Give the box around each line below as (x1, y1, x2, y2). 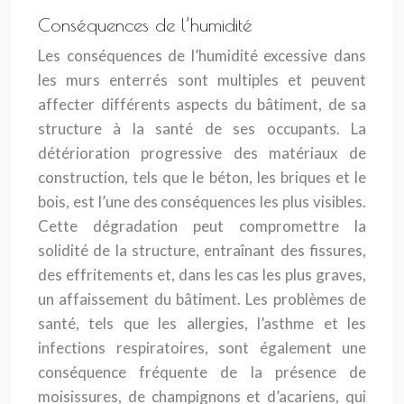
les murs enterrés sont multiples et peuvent (38, 70, 366, 89)
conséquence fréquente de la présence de (38, 363, 366, 381)
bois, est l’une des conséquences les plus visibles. (38, 192, 366, 211)
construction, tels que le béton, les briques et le (38, 168, 366, 187)
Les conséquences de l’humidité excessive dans (38, 46, 366, 65)
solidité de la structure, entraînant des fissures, (38, 241, 366, 260)
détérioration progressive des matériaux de (38, 143, 366, 162)
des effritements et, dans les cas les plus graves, (38, 265, 366, 284)
